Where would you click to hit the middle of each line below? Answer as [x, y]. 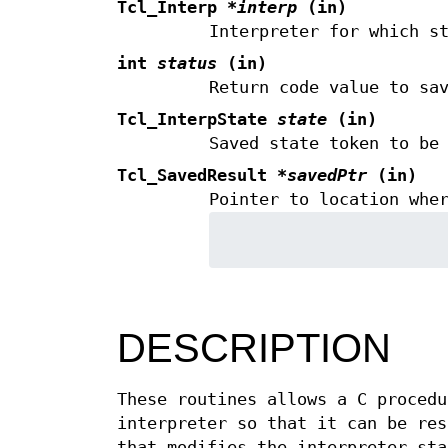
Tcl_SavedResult [197, 176]
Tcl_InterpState [197, 120]
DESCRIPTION [254, 348]
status [187, 64]
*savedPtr [322, 176]
